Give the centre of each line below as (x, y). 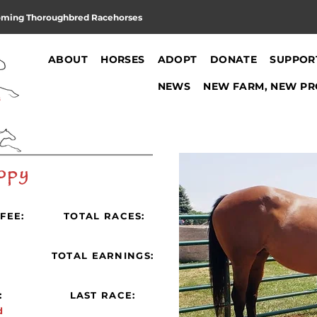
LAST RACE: (103, 295)
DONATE (234, 59)
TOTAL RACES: (104, 215)
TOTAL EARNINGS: (103, 255)
